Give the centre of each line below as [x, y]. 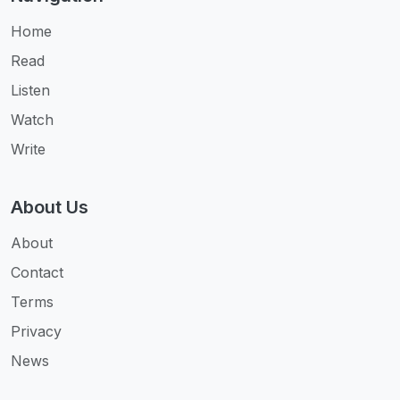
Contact [37, 272]
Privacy [36, 331]
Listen [30, 90]
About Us [50, 207]
